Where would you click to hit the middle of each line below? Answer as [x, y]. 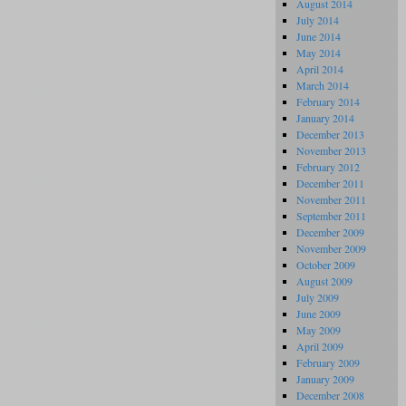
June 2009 [319, 314]
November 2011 [331, 199]
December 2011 [330, 183]
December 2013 [330, 134]
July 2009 [318, 297]
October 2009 [326, 265]
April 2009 [320, 346]
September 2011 [331, 216]
